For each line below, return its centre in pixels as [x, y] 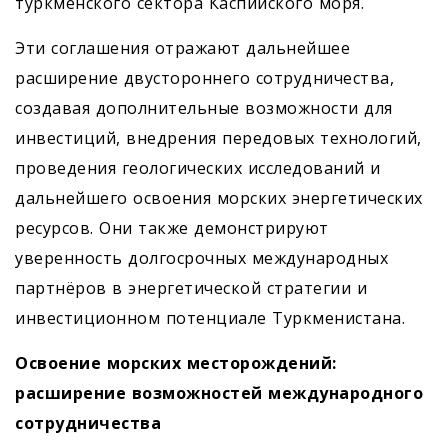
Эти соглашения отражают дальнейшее [182, 48]
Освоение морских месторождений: [176, 363]
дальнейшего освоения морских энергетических [219, 198]
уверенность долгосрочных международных [201, 258]
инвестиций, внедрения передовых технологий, [218, 138]
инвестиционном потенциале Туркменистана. [210, 318]
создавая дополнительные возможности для [204, 108]
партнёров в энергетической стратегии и [191, 288]
